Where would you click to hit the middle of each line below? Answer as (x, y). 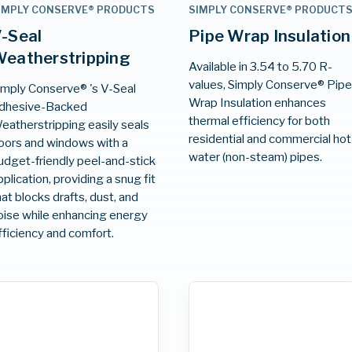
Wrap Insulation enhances (258, 102)
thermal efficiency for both (260, 120)
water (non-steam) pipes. (256, 156)
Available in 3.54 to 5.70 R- (261, 66)
